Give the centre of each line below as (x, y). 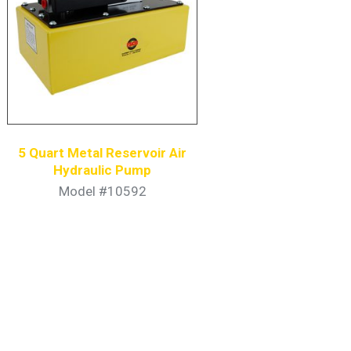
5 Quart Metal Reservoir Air (103, 153)
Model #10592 (102, 191)
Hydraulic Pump (103, 170)
